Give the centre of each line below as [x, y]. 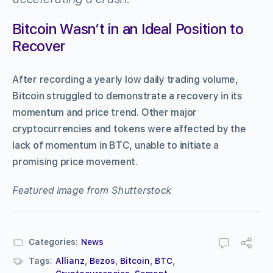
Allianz [70, 261]
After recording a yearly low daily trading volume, [126, 79]
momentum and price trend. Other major [105, 112]
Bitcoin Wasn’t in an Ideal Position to [128, 29]
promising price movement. [75, 161]
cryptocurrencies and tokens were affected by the [129, 129]
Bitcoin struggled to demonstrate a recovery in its [128, 96]
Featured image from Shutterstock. [93, 190]
